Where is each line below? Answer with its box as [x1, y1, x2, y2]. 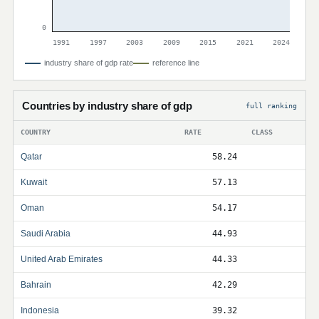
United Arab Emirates [21, 254, 103, 264]
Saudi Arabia [21, 229, 70, 239]
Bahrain [21, 280, 51, 290]
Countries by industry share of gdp [22, 100, 192, 112]
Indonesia [21, 305, 59, 315]
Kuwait [21, 177, 47, 187]
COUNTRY [21, 128, 51, 136]
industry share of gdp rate [44, 58, 133, 67]
